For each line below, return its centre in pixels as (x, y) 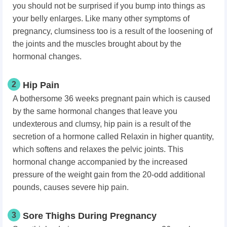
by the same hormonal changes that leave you (95, 111)
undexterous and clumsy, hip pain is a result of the (102, 124)
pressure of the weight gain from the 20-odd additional (109, 175)
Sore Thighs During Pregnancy (90, 216)
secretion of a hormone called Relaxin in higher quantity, (113, 137)
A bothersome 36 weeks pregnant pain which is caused (111, 99)
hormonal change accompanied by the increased (100, 162)
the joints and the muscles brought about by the (97, 44)
